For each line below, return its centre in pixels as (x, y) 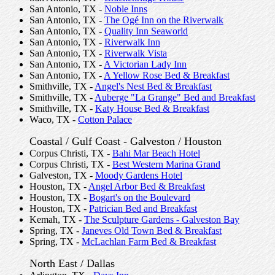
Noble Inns (126, 9)
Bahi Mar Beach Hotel (156, 153)
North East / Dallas (72, 263)
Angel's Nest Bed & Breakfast (153, 86)
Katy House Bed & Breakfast (152, 108)
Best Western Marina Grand (166, 164)
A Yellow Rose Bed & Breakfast (167, 75)
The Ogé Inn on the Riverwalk (164, 20)
